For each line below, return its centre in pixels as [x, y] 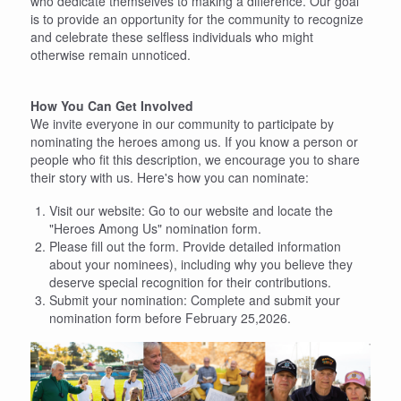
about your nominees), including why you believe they [201, 264]
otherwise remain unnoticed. [111, 55]
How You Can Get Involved [112, 106]
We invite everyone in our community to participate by [182, 124]
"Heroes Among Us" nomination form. [155, 229]
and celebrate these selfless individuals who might [172, 37]
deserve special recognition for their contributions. [190, 282]
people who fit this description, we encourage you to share [195, 160]
